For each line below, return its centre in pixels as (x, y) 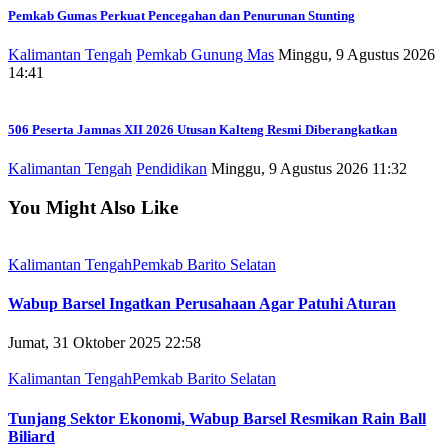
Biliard (31, 436)
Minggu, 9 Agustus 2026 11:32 (309, 169)
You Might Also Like (93, 208)
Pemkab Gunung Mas (205, 54)
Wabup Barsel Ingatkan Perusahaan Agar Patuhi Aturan (202, 304)
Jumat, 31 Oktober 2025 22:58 (104, 343)
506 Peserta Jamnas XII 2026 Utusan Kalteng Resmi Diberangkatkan (202, 130)
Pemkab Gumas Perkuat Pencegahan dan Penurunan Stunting (181, 15)
